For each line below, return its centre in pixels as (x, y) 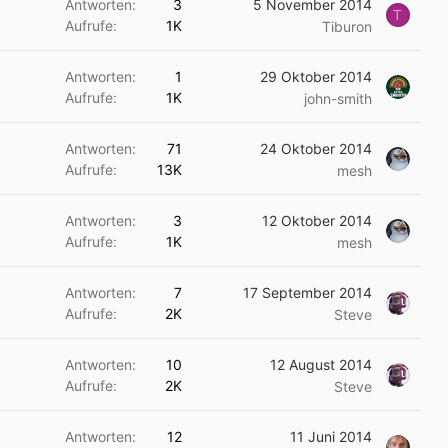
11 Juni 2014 (331, 436)
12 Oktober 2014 (317, 220)
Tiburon (347, 26)
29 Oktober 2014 (316, 76)
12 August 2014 (321, 364)
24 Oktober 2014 (316, 148)
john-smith (338, 98)
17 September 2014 (307, 292)
